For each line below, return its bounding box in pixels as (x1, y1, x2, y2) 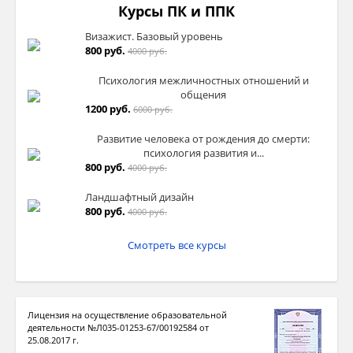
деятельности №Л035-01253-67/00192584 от (28, 321, 209, 334)
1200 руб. (85, 102, 131, 117)
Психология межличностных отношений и (98, 73, 309, 88)
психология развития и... (143, 146, 264, 161)
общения (180, 87, 226, 102)
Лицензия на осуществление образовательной (28, 309, 227, 321)
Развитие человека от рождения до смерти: (97, 132, 310, 147)
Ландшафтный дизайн (85, 190, 194, 205)
